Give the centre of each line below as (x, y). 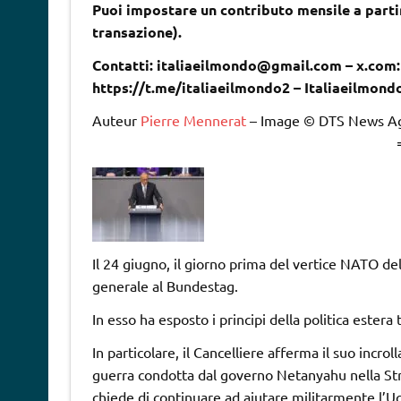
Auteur (116, 119)
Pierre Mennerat (193, 119)
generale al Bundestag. (165, 285)
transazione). (137, 31)
